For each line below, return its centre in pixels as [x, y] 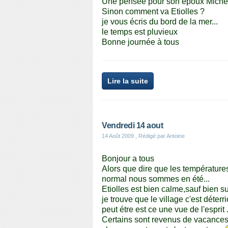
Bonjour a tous [128, 159]
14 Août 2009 [118, 136]
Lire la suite [128, 81]
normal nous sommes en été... [156, 179]
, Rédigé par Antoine [159, 136]
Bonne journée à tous [140, 42]
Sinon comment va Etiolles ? [153, 11]
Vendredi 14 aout [132, 125]
